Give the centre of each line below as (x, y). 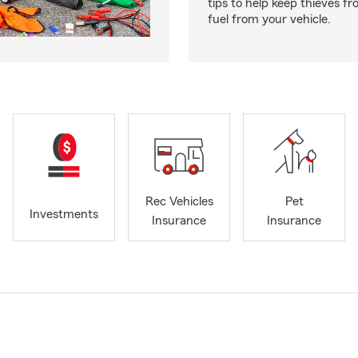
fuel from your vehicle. (269, 19)
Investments (64, 215)
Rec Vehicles (179, 202)
